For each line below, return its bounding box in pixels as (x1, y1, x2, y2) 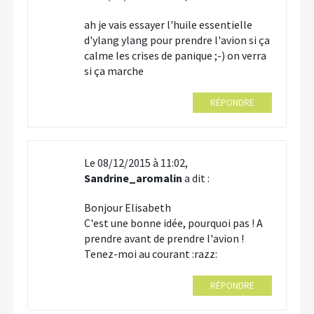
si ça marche (84, 64, 144, 78)
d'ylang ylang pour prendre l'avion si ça (84, 33, 270, 47)
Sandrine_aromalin (84, 171, 182, 185)
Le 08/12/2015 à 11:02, (84, 156, 188, 170)
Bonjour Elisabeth (84, 200, 171, 214)
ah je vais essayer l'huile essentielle (84, 18, 252, 32)
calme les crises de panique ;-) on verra (84, 48, 266, 62)
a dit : (182, 171, 210, 185)
